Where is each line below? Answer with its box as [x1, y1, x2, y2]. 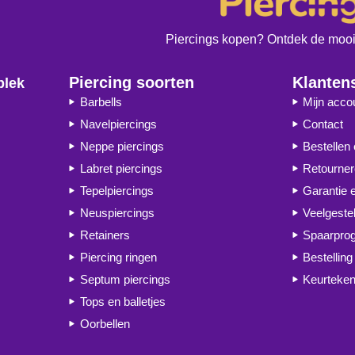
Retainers [79, 227, 130, 242]
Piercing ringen [79, 250, 157, 264]
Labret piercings [79, 161, 162, 175]
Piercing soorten [69, 73, 195, 91]
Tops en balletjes [79, 294, 166, 308]
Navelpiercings [79, 116, 157, 131]
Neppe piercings [79, 139, 164, 153]
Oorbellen [79, 316, 130, 330]
